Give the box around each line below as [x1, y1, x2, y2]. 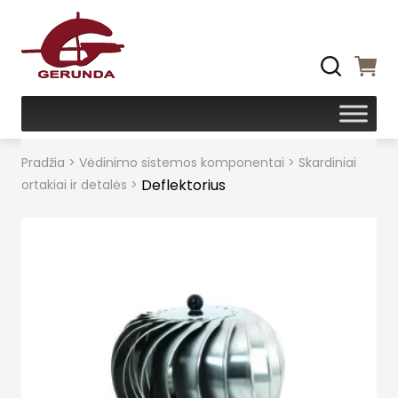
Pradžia [21, 154, 65, 171]
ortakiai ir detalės [21, 176, 127, 194]
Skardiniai [298, 154, 356, 171]
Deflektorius [141, 175, 226, 195]
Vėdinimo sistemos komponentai [79, 154, 284, 171]
